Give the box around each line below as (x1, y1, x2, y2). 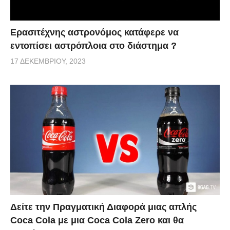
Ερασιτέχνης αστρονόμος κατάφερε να (10, 27, 179, 38)
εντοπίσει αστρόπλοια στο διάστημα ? (10, 41, 177, 51)
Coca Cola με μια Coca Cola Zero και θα (10, 215, 184, 225)
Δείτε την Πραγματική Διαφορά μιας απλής (10, 201, 197, 212)
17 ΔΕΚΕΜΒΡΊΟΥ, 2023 (10, 57, 86, 66)
